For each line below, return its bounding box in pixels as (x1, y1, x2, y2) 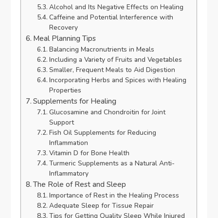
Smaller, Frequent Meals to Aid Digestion (49, 65, 175, 74)
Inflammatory (49, 168, 89, 178)
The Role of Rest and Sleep (33, 179, 127, 189)
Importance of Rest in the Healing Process (49, 190, 179, 200)
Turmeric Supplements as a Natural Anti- (49, 158, 175, 168)
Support (49, 117, 74, 127)
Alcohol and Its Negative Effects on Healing (49, 2, 183, 12)
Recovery (49, 22, 78, 32)
